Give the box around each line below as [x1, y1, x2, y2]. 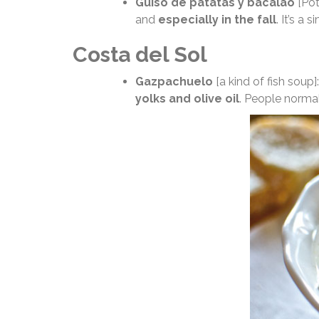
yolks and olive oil [135, 91, 239, 105]
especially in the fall [158, 12, 276, 26]
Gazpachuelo [135, 74, 213, 88]
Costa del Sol [73, 41, 207, 67]
